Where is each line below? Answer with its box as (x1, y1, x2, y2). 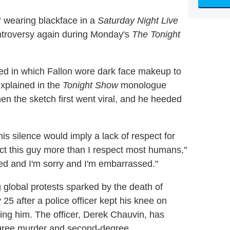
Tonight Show (63, 80, 118, 91)
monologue (118, 80, 166, 91)
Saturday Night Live (98, 15, 178, 26)
